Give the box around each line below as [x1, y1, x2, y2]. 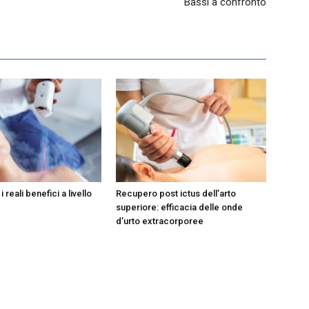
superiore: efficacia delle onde [116, 202, 243, 213]
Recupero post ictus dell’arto [116, 188, 236, 199]
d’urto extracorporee [116, 216, 203, 227]
